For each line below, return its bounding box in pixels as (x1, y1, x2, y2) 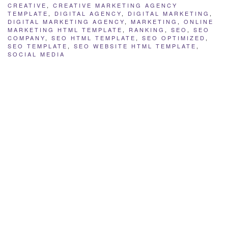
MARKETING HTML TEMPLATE (8, 25, 123, 34)
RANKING (129, 25, 165, 34)
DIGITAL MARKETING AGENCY (8, 17, 125, 26)
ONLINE (184, 17, 214, 26)
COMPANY (8, 34, 45, 42)
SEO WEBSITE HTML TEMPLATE (74, 42, 196, 50)
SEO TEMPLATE (8, 42, 68, 50)
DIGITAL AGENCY (54, 9, 122, 18)
